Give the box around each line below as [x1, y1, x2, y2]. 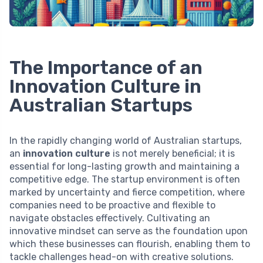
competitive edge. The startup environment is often [9, 174, 240, 186]
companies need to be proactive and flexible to [9, 200, 215, 211]
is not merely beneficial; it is [110, 148, 235, 160]
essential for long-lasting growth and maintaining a [9, 161, 240, 173]
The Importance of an [9, 56, 203, 79]
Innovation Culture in [9, 75, 201, 98]
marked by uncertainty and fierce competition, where [9, 187, 245, 198]
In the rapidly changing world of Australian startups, [9, 135, 242, 147]
